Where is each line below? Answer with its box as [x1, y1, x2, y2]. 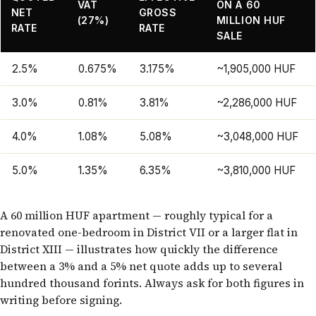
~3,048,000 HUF [217, 130, 298, 144]
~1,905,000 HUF [217, 62, 296, 76]
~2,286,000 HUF [217, 96, 297, 110]
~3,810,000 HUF [217, 164, 296, 178]
